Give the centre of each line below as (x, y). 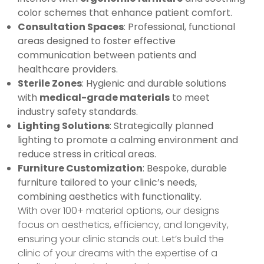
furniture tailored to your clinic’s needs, (107, 183)
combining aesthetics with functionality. (110, 197)
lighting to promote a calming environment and (128, 140)
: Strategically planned (161, 126)
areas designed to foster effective (97, 41)
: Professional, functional (179, 27)
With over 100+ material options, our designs (118, 211)
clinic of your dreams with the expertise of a (118, 253)
